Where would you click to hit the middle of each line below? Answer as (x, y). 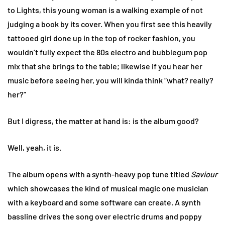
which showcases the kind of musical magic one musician (108, 188)
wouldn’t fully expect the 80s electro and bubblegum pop (107, 52)
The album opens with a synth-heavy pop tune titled (99, 174)
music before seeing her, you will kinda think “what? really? (110, 80)
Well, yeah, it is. (34, 147)
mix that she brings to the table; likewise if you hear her (105, 66)
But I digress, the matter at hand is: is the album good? (103, 121)
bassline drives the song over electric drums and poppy (105, 216)
